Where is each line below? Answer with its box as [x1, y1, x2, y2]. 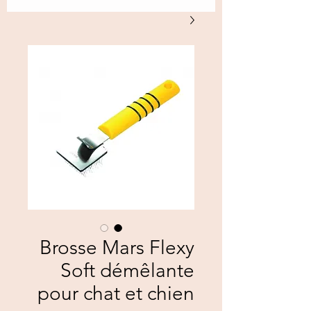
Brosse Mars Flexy [40, 236, 194, 259]
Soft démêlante [60, 259, 194, 282]
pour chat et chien [37, 282, 194, 305]
